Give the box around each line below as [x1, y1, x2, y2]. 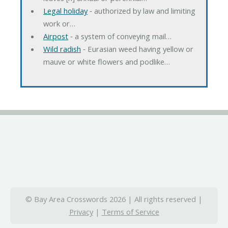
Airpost [43, 31, 68, 41]
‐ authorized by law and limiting [87, 5, 195, 16]
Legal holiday [43, 5, 88, 16]
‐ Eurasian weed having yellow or [80, 43, 193, 54]
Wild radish [43, 43, 81, 54]
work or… [43, 18, 75, 28]
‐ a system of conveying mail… [68, 31, 172, 41]
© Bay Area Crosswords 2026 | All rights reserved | [25, 194, 203, 205]
